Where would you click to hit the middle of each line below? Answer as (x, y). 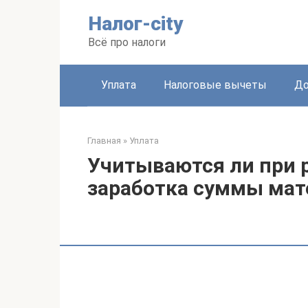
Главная (104, 141)
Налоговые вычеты (215, 85)
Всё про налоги (127, 42)
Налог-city (136, 24)
